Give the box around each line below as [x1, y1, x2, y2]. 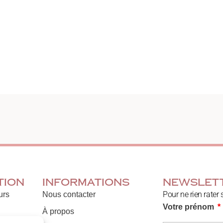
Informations [42, 175, 130, 189]
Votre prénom [163, 203, 217, 211]
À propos [42, 207, 75, 216]
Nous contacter [42, 190, 96, 199]
